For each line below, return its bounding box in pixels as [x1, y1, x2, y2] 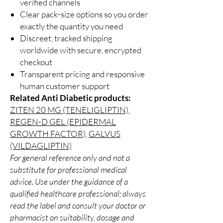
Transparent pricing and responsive [20, 69, 145, 80]
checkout [20, 57, 52, 68]
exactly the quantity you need [20, 21, 123, 32]
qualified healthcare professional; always [10, 188, 146, 199]
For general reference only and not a [10, 152, 130, 163]
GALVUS [89, 128, 120, 139]
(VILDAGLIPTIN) [10, 140, 72, 151]
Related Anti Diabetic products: [10, 93, 131, 104]
